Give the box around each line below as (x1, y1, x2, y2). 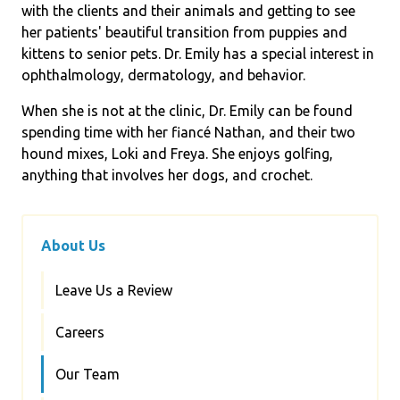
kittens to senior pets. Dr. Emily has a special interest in (21, 45, 374, 62)
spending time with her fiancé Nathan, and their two (21, 123, 355, 140)
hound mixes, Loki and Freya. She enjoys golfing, (21, 145, 333, 162)
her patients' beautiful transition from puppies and (21, 23, 347, 40)
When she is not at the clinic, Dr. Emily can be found (21, 102, 353, 119)
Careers (55, 323, 104, 340)
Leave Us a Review (55, 281, 172, 298)
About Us (41, 237, 105, 254)
